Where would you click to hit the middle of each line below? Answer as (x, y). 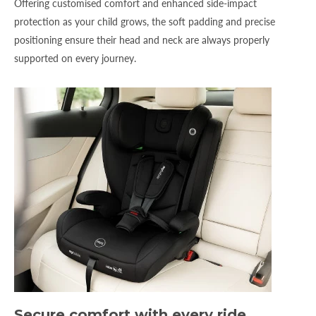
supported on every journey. (75, 58)
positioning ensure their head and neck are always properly (142, 39)
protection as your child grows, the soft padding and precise (145, 21)
